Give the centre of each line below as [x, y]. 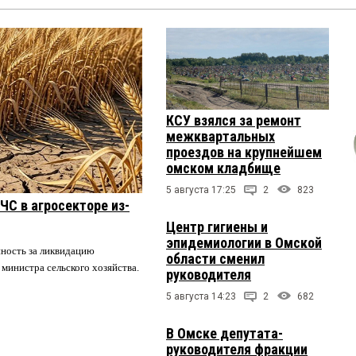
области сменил [215, 258]
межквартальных [221, 136]
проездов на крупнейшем [244, 152]
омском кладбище [223, 168]
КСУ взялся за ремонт [234, 120]
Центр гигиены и [217, 226]
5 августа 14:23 [201, 296]
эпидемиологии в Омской [244, 242]
